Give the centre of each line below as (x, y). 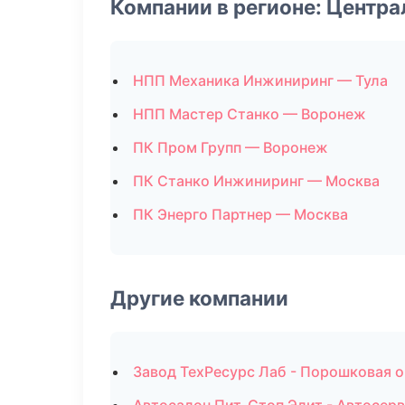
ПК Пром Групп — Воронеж (231, 147)
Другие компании (199, 298)
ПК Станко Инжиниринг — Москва (256, 181)
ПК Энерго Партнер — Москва (240, 214)
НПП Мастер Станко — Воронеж (250, 114)
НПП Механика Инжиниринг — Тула (260, 80)
